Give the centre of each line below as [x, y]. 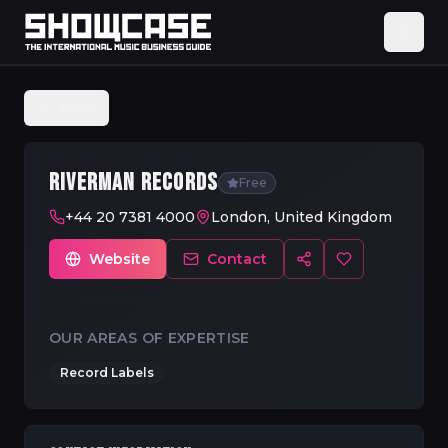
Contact [237, 259]
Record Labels [107, 372]
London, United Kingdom [301, 217]
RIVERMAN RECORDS [134, 182]
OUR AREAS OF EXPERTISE [149, 338]
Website [119, 259]
